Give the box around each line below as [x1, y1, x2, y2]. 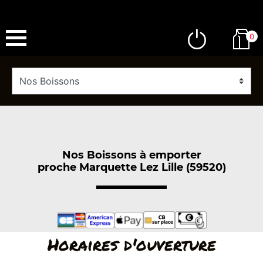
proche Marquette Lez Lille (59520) [37, 160, 226, 174]
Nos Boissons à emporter [62, 148, 201, 161]
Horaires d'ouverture [47, 232, 216, 256]
